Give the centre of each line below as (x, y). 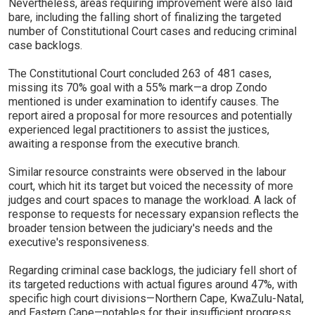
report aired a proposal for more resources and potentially (150, 116)
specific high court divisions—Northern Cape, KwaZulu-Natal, (156, 298)
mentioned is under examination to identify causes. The (144, 102)
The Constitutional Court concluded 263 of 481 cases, (140, 73)
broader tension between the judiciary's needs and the (141, 228)
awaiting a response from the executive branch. (124, 144)
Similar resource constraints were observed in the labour (147, 172)
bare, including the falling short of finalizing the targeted (145, 17)
